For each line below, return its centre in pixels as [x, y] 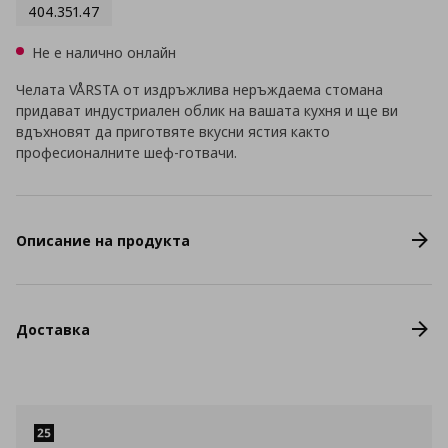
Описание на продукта [103, 240]
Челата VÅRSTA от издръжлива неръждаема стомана [199, 89]
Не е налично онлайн [104, 52]
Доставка [53, 329]
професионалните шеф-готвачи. [126, 152]
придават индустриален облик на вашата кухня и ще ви [207, 110]
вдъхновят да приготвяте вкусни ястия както [173, 131]
